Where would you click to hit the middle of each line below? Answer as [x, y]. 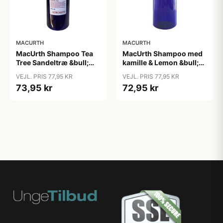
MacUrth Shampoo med [163, 54]
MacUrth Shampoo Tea [55, 54]
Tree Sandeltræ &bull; [52, 63]
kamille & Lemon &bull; [161, 63]
